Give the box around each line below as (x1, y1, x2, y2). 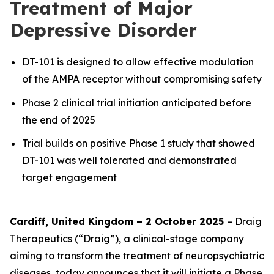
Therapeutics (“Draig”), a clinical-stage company (10, 232, 244, 245)
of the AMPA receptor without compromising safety (22, 73, 262, 85)
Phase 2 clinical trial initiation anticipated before (22, 96, 251, 109)
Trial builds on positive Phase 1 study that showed (22, 137, 255, 150)
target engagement (22, 171, 117, 184)
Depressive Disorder (10, 18, 197, 42)
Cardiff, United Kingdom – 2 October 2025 (10, 215, 227, 228)
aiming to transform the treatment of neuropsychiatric (10, 250, 264, 262)
